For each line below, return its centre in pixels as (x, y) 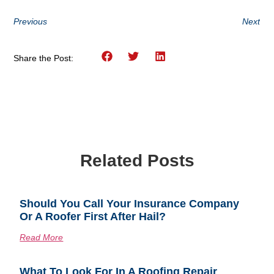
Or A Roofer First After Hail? (93, 217)
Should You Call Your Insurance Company (130, 204)
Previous (31, 21)
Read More (42, 238)
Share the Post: (44, 58)
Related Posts (137, 161)
